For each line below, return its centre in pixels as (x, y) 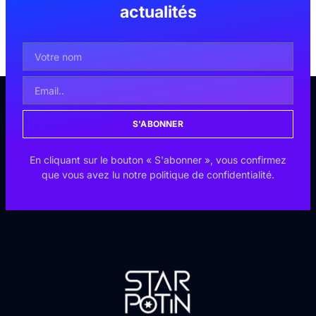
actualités (158, 12)
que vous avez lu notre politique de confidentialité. (158, 175)
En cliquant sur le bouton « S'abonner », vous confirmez (158, 160)
